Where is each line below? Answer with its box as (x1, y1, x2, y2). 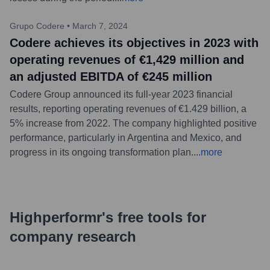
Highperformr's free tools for (10, 209, 206, 225)
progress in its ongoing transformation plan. (10, 146, 193, 157)
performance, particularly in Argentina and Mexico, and (10, 132, 242, 143)
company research (10, 228, 136, 245)
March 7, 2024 (72, 20, 128, 31)
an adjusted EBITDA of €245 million (10, 69, 212, 83)
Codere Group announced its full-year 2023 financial (10, 89, 233, 99)
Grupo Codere (10, 20, 64, 31)
